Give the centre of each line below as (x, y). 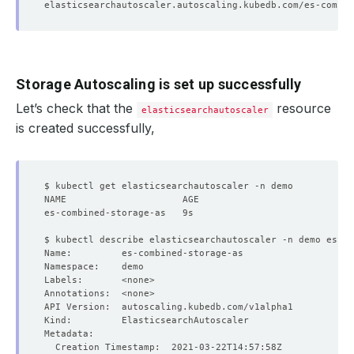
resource (302, 108)
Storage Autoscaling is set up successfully (159, 84)
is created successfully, (85, 128)
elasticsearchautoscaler (205, 110)
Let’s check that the (76, 108)
